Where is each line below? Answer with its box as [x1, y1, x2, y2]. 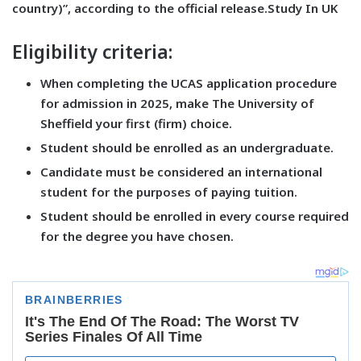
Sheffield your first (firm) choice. [40, 115, 232, 132]
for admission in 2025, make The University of [40, 95, 314, 112]
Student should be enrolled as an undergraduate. [40, 139, 334, 156]
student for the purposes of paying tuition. [40, 184, 297, 201]
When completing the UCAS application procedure [40, 75, 337, 92]
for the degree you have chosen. [40, 228, 234, 245]
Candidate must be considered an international [40, 164, 322, 180]
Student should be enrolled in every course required [40, 208, 349, 225]
